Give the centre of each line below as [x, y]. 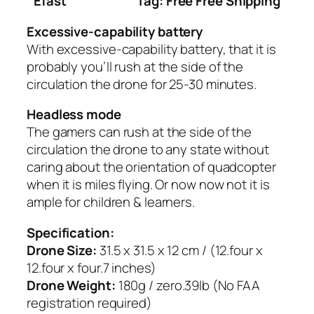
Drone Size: [62, 250]
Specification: [70, 232]
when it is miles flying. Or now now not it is [148, 185]
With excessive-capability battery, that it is [151, 49]
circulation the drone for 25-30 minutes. [142, 84]
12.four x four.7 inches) [91, 267]
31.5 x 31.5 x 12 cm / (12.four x [179, 250]
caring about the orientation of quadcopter [151, 167]
